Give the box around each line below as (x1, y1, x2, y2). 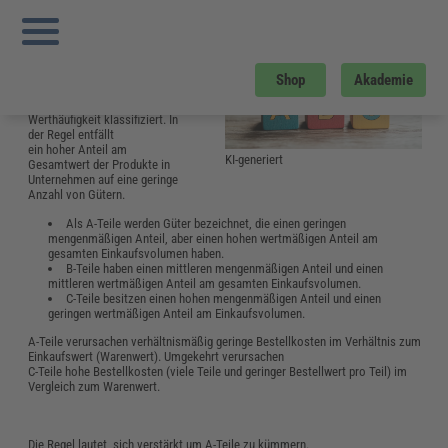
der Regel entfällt (28, 127, 115, 143)
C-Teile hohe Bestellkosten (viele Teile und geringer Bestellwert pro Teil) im (28, 364, 408, 380)
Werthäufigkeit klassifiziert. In (28, 112, 179, 128)
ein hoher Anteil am (28, 142, 128, 158)
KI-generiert (225, 152, 283, 168)
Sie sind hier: (26, 9, 93, 24)
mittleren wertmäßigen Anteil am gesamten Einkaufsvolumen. (48, 276, 362, 292)
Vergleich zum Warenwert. (28, 379, 161, 395)
